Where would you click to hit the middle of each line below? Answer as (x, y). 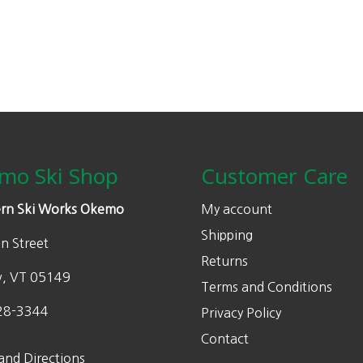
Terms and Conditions (267, 287)
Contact (225, 339)
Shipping (227, 235)
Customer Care (274, 176)
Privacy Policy (241, 313)
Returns (224, 261)
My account (237, 209)
